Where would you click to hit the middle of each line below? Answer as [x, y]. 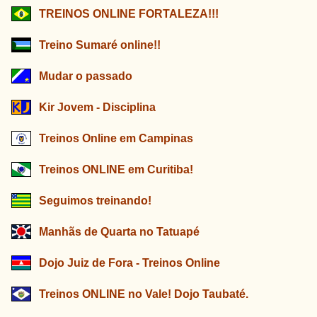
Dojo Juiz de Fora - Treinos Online [129, 263]
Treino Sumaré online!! [100, 45]
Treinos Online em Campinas [116, 138]
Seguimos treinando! [95, 200]
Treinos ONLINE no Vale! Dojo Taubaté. [144, 294]
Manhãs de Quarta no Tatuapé [119, 231]
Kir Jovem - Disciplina [99, 107]
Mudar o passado [86, 76]
